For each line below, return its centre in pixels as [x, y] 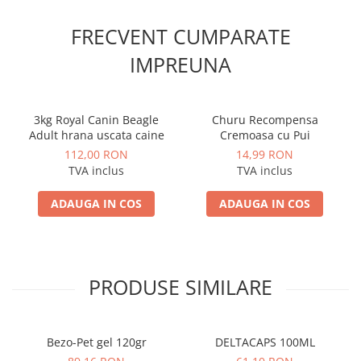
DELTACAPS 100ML [265, 342]
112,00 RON [96, 154]
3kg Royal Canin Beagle [96, 120]
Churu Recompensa [265, 120]
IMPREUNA [180, 64]
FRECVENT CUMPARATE [180, 36]
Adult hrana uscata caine [96, 135]
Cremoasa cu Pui [265, 135]
